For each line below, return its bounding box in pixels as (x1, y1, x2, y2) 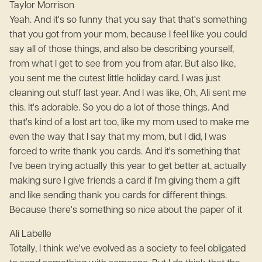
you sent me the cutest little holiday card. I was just (9, 74, 220, 84)
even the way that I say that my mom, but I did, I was (9, 133, 226, 142)
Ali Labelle (9, 230, 56, 239)
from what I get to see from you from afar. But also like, (9, 60, 236, 69)
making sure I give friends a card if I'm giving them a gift (9, 177, 240, 186)
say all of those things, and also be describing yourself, (9, 45, 234, 54)
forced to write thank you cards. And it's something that (9, 147, 240, 157)
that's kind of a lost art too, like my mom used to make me (9, 118, 249, 127)
